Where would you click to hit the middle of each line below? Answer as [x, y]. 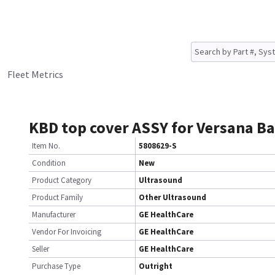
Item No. [46, 146]
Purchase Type [56, 266]
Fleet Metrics [35, 74]
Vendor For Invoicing [67, 232]
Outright [156, 266]
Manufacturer [54, 215]
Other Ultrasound [172, 197]
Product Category [62, 180]
